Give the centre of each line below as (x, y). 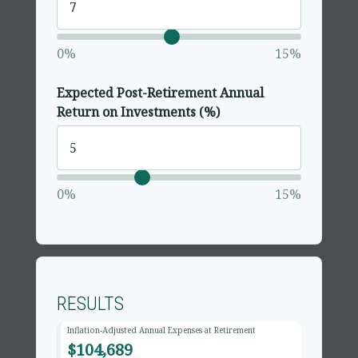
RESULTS (90, 304)
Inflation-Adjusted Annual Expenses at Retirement (161, 330)
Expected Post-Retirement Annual (160, 93)
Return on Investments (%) (138, 112)
